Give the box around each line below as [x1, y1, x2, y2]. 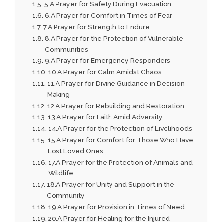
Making [47, 90, 70, 99]
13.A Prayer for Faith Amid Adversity [47, 113, 163, 121]
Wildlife [48, 169, 73, 177]
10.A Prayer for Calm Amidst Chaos [48, 68, 162, 76]
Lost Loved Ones [47, 147, 103, 155]
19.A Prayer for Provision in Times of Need [48, 203, 185, 211]
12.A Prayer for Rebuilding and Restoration [47, 102, 184, 110]
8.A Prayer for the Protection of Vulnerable [44, 34, 183, 43]
